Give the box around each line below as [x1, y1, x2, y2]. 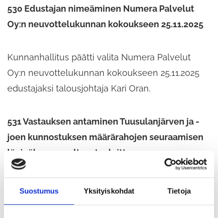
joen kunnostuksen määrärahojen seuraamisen [7, 131, 203, 142]
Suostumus [19, 186, 59, 195]
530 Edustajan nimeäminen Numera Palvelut [7, 3, 194, 14]
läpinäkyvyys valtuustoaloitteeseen [7, 147, 157, 158]
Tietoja [167, 186, 191, 195]
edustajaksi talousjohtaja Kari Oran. [7, 83, 150, 93]
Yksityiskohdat [83, 186, 135, 195]
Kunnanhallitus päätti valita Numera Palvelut [7, 52, 191, 62]
